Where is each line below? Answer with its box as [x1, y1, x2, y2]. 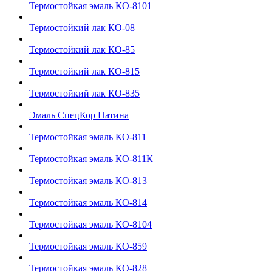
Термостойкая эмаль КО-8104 [29, 219, 152, 229]
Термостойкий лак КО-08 [29, 22, 135, 33]
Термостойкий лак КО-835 [29, 88, 140, 98]
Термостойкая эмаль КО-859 [29, 241, 147, 251]
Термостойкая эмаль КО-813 [29, 175, 147, 186]
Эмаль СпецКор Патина [29, 110, 129, 120]
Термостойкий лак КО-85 [29, 44, 135, 55]
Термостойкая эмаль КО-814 [29, 197, 147, 208]
